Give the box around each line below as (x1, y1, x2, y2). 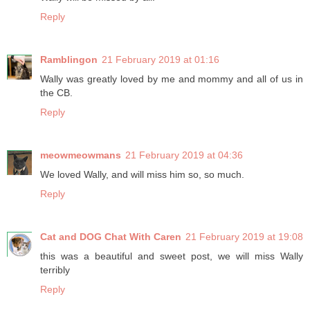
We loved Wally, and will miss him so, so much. (40, 169, 244, 181)
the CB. (40, 87, 73, 99)
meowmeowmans (40, 149, 121, 161)
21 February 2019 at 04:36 (125, 149, 243, 161)
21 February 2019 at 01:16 (102, 54, 219, 66)
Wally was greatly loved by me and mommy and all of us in (40, 73, 303, 85)
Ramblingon (40, 54, 98, 66)
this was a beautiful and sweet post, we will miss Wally (40, 250, 303, 262)
